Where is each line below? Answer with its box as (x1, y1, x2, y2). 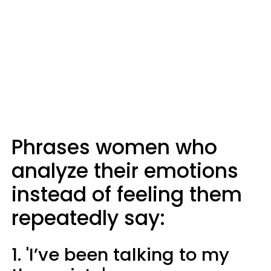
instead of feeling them (11, 180, 242, 209)
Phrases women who (11, 133, 217, 162)
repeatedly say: (11, 204, 165, 232)
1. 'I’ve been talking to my (11, 243, 229, 267)
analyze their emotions (11, 157, 238, 185)
